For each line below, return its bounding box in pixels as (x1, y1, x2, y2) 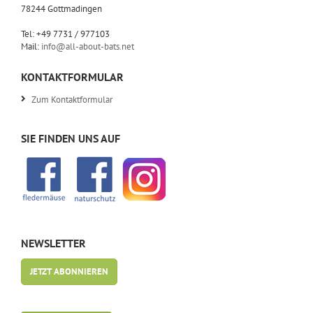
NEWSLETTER (21, 236, 92, 250)
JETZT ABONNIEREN (30, 265, 108, 277)
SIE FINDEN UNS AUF (21, 131, 120, 145)
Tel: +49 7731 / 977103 (21, 28, 110, 40)
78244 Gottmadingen (21, 3, 102, 15)
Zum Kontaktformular (31, 94, 112, 105)
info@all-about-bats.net (41, 41, 134, 52)
